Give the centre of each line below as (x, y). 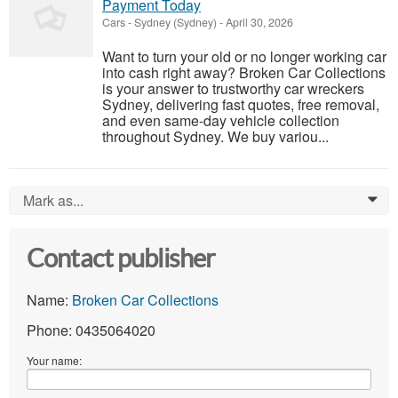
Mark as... (53, 201)
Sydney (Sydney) (175, 23)
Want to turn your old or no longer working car (244, 57)
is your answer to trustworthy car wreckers (233, 89)
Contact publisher (121, 259)
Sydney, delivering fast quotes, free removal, (241, 105)
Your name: (54, 361)
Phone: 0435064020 (91, 330)
